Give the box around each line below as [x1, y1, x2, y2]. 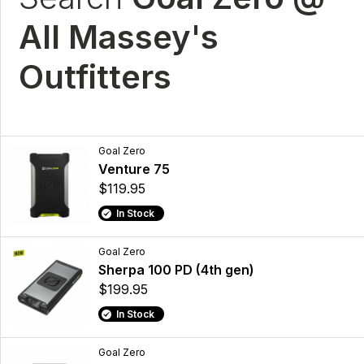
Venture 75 [98, 161, 170, 178]
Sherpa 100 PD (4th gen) [98, 262, 254, 279]
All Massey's [19, 16, 219, 57]
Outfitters [19, 56, 171, 97]
